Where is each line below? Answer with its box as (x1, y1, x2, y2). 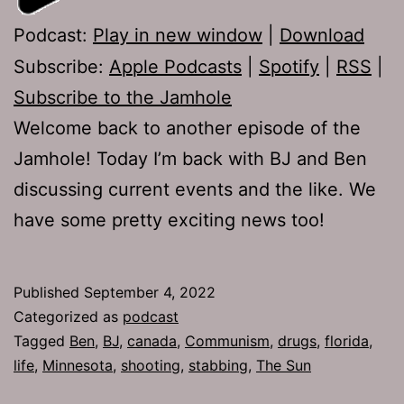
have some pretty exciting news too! (14, 208, 325, 231)
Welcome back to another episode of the (14, 116, 361, 139)
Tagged (14, 331, 69, 350)
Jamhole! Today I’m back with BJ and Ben (14, 147, 367, 170)
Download (280, 23, 364, 46)
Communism (185, 331, 270, 350)
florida (325, 331, 369, 350)
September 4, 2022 (84, 282, 216, 301)
